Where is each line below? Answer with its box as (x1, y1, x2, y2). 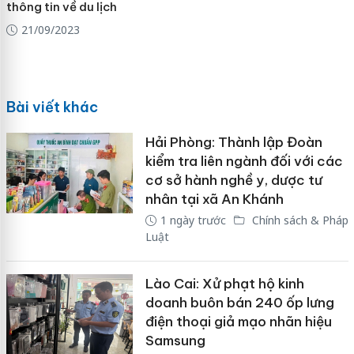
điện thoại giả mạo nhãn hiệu (145, 313, 332, 331)
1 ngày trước (160, 213, 226, 228)
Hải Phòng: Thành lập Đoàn (145, 134, 322, 152)
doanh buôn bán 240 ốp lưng (145, 294, 334, 312)
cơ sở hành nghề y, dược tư (145, 171, 322, 190)
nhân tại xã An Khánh (145, 190, 284, 209)
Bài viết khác (6, 98, 98, 117)
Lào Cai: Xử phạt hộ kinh (145, 275, 304, 293)
